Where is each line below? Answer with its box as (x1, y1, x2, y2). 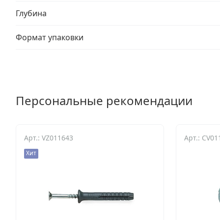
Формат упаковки (16, 32, 83, 43)
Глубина (16, 8, 47, 19)
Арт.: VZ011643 (24, 133, 73, 142)
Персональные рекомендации (16, 92, 192, 109)
